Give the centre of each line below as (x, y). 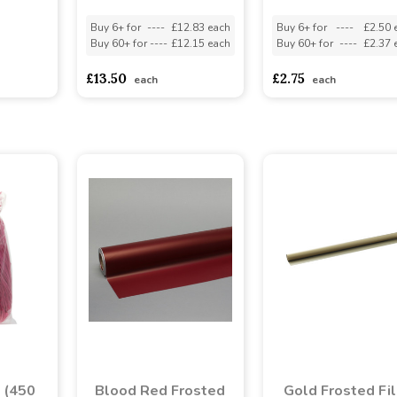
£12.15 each (200, 43)
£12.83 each (200, 27)
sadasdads (44, 68)
